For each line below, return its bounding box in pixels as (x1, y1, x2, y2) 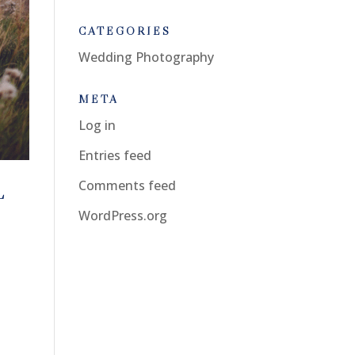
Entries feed (78, 147, 151, 164)
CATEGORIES (78, 24, 171, 38)
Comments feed (78, 177, 176, 194)
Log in (78, 116, 116, 134)
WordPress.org (78, 207, 167, 224)
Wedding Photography (78, 48, 214, 66)
